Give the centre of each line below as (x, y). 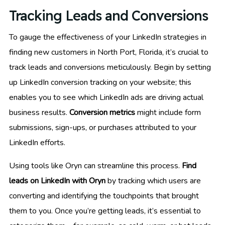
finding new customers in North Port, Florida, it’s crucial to (109, 52)
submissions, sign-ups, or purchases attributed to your (103, 128)
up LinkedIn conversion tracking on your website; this (100, 83)
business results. (39, 113)
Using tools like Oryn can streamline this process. (95, 166)
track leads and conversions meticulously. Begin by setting (110, 68)
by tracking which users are (153, 181)
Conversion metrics (102, 113)
